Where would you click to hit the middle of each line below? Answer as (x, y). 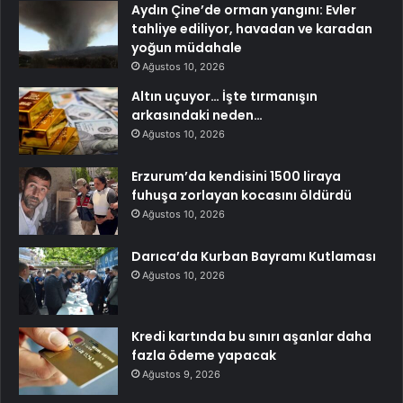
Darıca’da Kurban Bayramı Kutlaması (254, 256)
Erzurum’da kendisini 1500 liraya (236, 176)
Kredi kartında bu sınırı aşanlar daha (251, 336)
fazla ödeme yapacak (204, 355)
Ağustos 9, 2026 (181, 374)
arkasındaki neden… (197, 115)
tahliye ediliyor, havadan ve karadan (252, 28)
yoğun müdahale (187, 47)
